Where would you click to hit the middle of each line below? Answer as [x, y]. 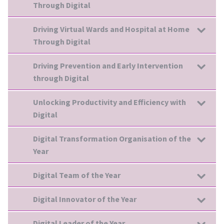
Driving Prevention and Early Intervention [108, 65]
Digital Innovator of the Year [85, 199]
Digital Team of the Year [77, 175]
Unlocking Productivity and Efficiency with [109, 102]
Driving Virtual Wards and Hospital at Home [111, 29]
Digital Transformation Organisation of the [112, 138]
